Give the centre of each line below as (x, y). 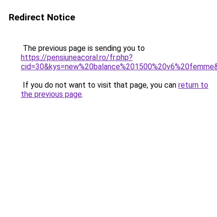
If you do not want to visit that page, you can (100, 85)
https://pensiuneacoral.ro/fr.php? (77, 57)
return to (193, 85)
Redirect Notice (42, 17)
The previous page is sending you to (83, 48)
